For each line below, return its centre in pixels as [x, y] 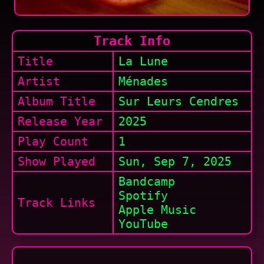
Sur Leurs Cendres [179, 101]
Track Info [132, 41]
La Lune [143, 61]
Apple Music [157, 210]
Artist [39, 81]
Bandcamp [147, 181]
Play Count [53, 141]
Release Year [60, 121]
